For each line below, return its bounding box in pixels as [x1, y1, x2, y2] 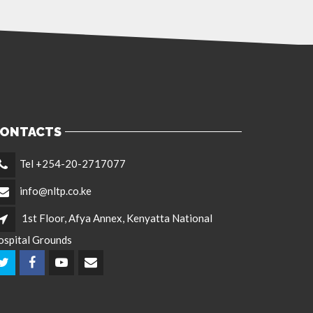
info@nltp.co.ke [20, 184, 92, 197]
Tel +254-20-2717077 [20, 156, 126, 170]
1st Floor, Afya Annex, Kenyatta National [22, 211, 212, 224]
